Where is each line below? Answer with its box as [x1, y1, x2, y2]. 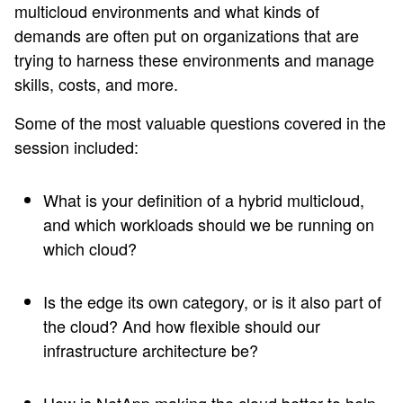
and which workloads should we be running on [43, 212, 374, 237]
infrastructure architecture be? [43, 338, 258, 363]
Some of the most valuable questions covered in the [14, 111, 386, 135]
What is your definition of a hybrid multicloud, [43, 188, 364, 212]
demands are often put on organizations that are [14, 23, 359, 48]
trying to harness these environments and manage [14, 48, 374, 72]
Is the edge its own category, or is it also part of [43, 290, 381, 314]
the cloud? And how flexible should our [43, 314, 320, 338]
